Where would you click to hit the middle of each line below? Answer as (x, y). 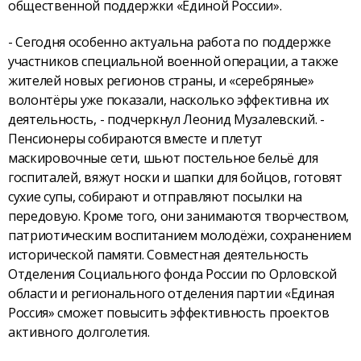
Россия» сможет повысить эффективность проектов (169, 313)
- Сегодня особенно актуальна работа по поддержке (170, 42)
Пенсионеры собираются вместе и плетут (136, 139)
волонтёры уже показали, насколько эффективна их (168, 100)
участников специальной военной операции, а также (173, 62)
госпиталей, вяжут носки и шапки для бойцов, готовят (175, 178)
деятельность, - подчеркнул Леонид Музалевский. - (166, 120)
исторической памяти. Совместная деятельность (158, 255)
